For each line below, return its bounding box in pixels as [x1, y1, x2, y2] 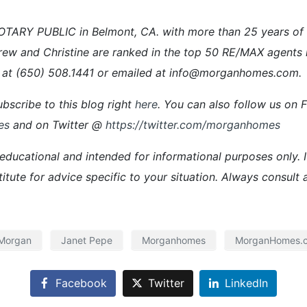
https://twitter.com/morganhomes [106, 117, 280, 132]
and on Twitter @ [13, 117, 106, 132]
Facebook [55, 276, 107, 291]
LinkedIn [225, 276, 269, 291]
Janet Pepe [60, 234, 112, 246]
